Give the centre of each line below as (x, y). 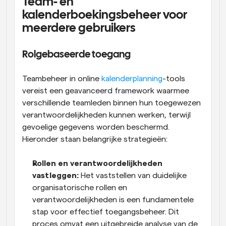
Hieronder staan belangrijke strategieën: (95, 139)
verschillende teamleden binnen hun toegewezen (111, 103)
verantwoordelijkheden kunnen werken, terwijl (106, 115)
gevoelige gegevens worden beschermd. (96, 127)
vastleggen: (55, 175)
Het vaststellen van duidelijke (133, 175)
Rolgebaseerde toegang (76, 54)
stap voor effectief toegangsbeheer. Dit (106, 212)
